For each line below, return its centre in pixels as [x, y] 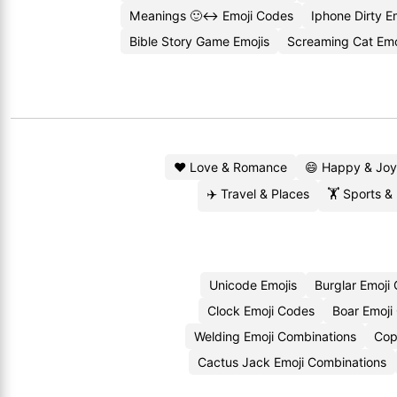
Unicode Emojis [253, 285]
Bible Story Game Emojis [199, 41]
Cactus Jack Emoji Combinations [292, 362]
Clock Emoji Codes [261, 311]
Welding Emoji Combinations [275, 336]
